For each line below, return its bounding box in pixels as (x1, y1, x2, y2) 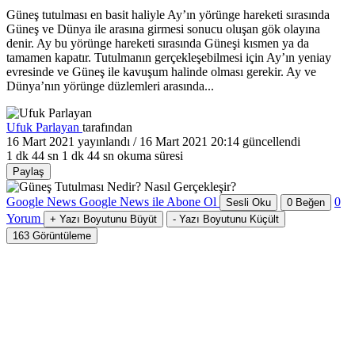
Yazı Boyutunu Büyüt (59, 212, 157, 225)
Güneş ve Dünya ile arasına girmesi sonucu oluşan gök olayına (6, 21, 320, 36)
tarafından (82, 120, 132, 134)
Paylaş (13, 165, 44, 177)
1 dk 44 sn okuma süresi (62, 148, 183, 162)
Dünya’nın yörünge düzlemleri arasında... (6, 78, 214, 93)
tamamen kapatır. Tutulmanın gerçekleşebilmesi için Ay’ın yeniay (6, 50, 331, 64)
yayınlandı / (74, 134, 139, 148)
